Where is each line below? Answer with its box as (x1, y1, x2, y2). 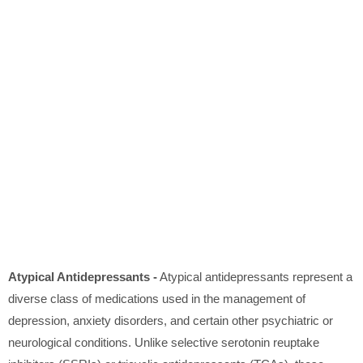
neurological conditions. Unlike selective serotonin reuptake (8, 335, 319, 350)
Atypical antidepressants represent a (157, 270, 352, 284)
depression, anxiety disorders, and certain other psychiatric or (8, 314, 333, 328)
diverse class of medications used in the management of (8, 292, 305, 306)
